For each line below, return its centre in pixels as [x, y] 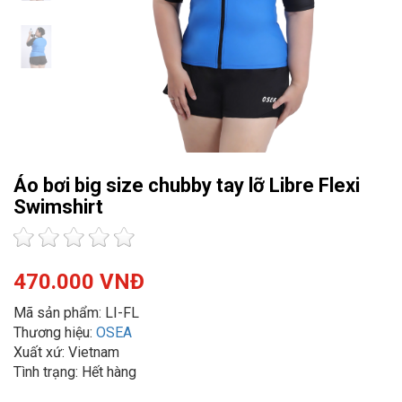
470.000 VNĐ [79, 282]
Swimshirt [58, 207]
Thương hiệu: [55, 333]
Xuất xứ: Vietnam [66, 353]
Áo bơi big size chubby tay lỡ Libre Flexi [187, 186]
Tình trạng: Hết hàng [75, 372]
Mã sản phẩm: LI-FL [76, 313]
